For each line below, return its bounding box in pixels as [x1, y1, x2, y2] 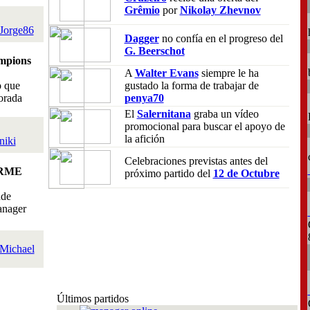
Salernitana [136, 108, 191, 120]
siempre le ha [198, 67, 259, 79]
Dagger [124, 33, 159, 44]
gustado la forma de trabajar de [124, 80, 259, 91]
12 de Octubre [212, 167, 280, 179]
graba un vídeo [190, 108, 259, 120]
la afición [124, 133, 165, 145]
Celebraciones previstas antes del [124, 155, 268, 167]
